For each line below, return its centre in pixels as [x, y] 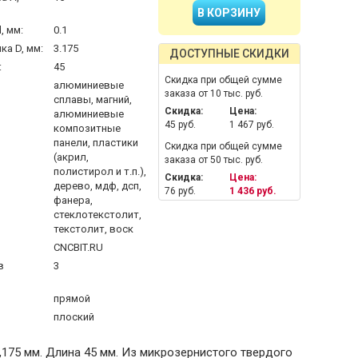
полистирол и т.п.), [99, 171]
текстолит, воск [93, 229]
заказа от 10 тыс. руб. [213, 93]
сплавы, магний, [92, 99]
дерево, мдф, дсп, [97, 186]
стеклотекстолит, [97, 215]
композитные [87, 128]
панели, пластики [95, 143]
